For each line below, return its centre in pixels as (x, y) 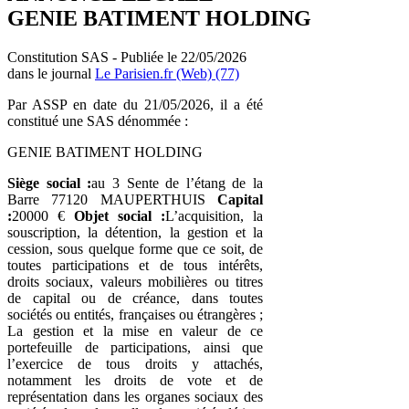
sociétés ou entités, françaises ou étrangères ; (135, 314)
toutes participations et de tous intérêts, (135, 265)
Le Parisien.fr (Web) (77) (167, 73)
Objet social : (120, 215)
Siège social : (50, 183)
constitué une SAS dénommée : (98, 121)
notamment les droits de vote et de (135, 380)
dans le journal (51, 73)
